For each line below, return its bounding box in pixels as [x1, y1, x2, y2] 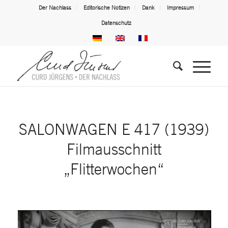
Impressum [166, 4, 194, 11]
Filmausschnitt [66, 140, 161, 158]
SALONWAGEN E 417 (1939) [18, 120, 209, 138]
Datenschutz [101, 19, 132, 26]
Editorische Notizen [83, 4, 130, 11]
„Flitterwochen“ [64, 160, 164, 178]
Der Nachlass [38, 4, 71, 11]
